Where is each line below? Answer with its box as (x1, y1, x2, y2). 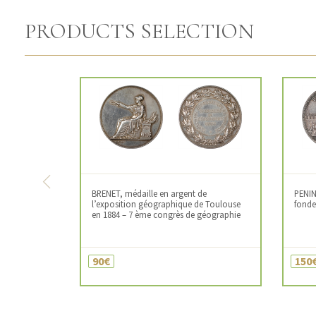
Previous (47, 183, 89, 197)
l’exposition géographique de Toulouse (92, 198, 241, 209)
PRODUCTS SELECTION (25, 18, 254, 44)
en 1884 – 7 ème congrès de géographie (92, 209, 241, 220)
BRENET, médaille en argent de (92, 188, 207, 199)
